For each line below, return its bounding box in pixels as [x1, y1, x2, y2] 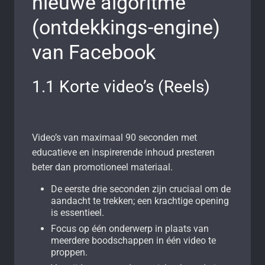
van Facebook [32, 40, 156, 64]
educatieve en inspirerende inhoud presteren [32, 146, 215, 158]
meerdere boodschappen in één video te [51, 234, 216, 246]
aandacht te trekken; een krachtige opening [51, 195, 229, 206]
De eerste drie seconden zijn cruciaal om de [51, 183, 231, 195]
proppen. [51, 246, 88, 258]
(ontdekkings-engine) [32, 15, 220, 39]
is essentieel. [51, 206, 104, 218]
